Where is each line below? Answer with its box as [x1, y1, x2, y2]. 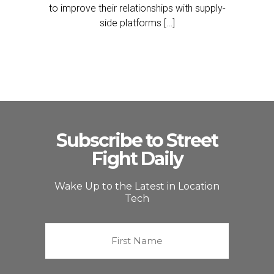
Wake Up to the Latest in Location [54, 180, 220, 192]
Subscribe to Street [56, 129, 218, 152]
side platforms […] [99, 17, 175, 29]
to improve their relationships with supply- [48, 2, 226, 14]
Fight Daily [91, 147, 183, 170]
